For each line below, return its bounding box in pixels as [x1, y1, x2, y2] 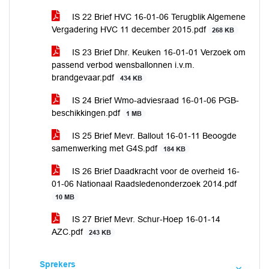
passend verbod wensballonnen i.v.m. [52, 60, 195, 70]
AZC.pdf [52, 227, 85, 237]
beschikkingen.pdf [52, 108, 122, 118]
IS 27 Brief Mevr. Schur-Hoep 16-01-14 [70, 214, 220, 224]
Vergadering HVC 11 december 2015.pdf [52, 25, 208, 34]
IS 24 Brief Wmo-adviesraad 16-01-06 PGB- [70, 95, 239, 105]
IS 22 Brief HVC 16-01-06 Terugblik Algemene [70, 12, 246, 22]
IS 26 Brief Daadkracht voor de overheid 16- [70, 166, 240, 176]
